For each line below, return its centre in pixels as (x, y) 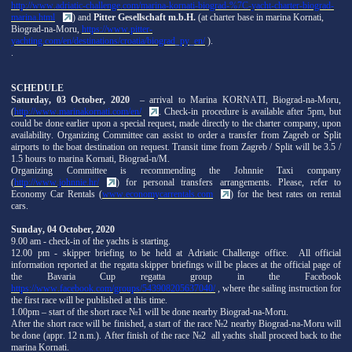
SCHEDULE (37, 88)
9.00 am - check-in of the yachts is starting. (92, 241)
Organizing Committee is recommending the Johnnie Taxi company (176, 170)
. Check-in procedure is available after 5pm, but (250, 111)
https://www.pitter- (117, 29)
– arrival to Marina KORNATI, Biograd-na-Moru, (235, 99)
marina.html (33, 17)
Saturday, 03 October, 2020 (70, 99)
